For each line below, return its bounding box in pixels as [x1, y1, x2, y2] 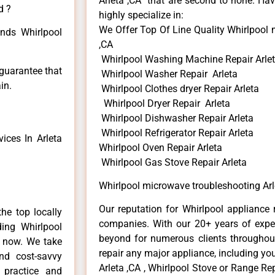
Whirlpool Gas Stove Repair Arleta [99, 156, 247, 168]
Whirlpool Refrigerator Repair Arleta [99, 126, 254, 139]
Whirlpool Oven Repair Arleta [99, 141, 222, 153]
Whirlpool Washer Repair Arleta [99, 68, 238, 80]
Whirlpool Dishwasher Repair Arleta [99, 112, 254, 124]
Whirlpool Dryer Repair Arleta [99, 97, 230, 109]
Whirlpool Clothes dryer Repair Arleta [99, 82, 259, 95]
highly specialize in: [99, 9, 184, 21]
